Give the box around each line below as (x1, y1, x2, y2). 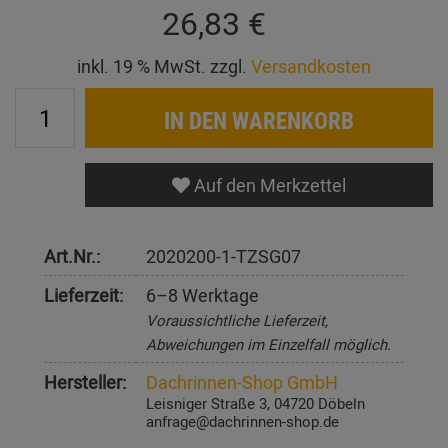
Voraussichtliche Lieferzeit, (146, 310, 328, 331)
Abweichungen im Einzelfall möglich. (146, 334, 391, 355)
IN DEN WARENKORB (164, 104, 354, 137)
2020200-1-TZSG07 (146, 244, 301, 269)
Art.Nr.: (44, 244, 100, 269)
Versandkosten (251, 54, 371, 79)
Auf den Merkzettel (190, 173, 346, 198)
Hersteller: (44, 370, 126, 395)
